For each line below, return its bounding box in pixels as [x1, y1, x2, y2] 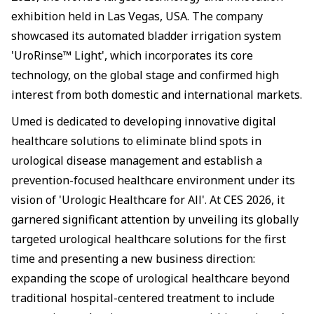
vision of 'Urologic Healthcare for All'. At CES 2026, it [11, 192, 285, 207]
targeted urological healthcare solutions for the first [11, 231, 286, 247]
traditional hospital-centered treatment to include [11, 290, 275, 306]
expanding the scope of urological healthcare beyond [11, 271, 289, 286]
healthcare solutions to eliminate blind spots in [11, 133, 261, 149]
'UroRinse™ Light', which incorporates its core [11, 48, 253, 63]
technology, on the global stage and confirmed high [11, 67, 279, 83]
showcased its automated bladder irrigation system [11, 28, 281, 43]
